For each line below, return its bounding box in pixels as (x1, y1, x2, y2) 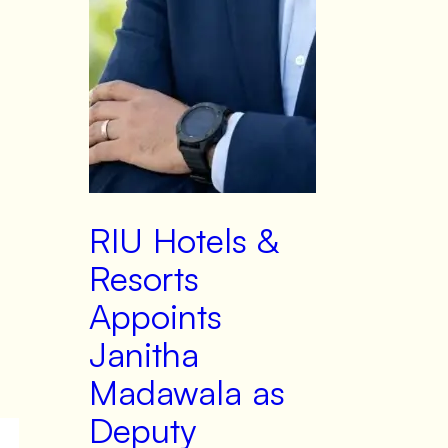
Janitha (88, 332, 199, 376)
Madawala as (88, 370, 285, 414)
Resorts (88, 256, 199, 300)
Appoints (88, 294, 222, 338)
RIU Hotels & (88, 218, 279, 262)
